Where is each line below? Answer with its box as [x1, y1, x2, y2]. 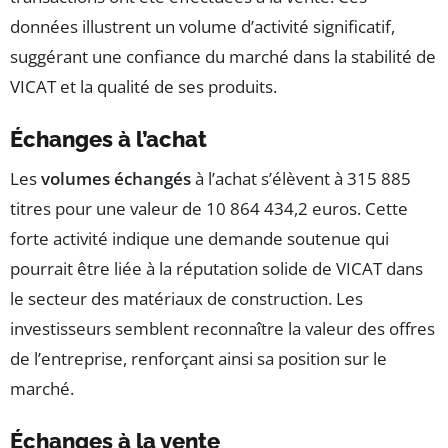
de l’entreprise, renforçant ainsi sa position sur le [10, 347, 387, 371]
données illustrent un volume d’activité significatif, [10, 15, 395, 39]
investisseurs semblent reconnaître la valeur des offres [10, 317, 435, 341]
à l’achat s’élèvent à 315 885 [191, 167, 411, 191]
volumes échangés [41, 167, 191, 191]
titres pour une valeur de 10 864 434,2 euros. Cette [10, 197, 408, 221]
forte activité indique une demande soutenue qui [10, 227, 389, 251]
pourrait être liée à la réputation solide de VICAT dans [10, 257, 423, 281]
